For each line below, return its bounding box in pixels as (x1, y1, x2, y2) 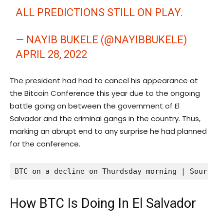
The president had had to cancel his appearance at (10, 75, 198, 86)
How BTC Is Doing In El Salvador (10, 196, 196, 212)
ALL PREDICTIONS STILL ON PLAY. (16, 6, 183, 19)
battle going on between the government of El (10, 101, 180, 111)
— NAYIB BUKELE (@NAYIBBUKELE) (16, 34, 188, 46)
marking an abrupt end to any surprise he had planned (10, 126, 207, 137)
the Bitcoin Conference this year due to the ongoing (10, 88, 200, 99)
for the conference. (10, 139, 80, 149)
